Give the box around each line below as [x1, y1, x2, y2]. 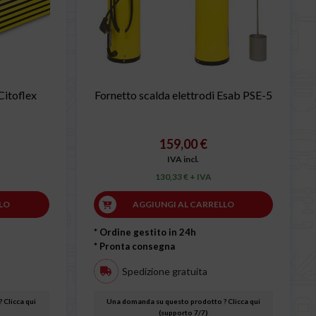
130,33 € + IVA [154, 171, 212, 183]
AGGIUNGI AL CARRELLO [132, 199, 234, 210]
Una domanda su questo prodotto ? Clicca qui [106, 297, 260, 306]
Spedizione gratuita [121, 265, 207, 277]
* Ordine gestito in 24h [93, 226, 196, 238]
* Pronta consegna [93, 241, 175, 253]
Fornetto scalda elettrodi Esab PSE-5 [94, 88, 272, 102]
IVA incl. [167, 154, 200, 165]
